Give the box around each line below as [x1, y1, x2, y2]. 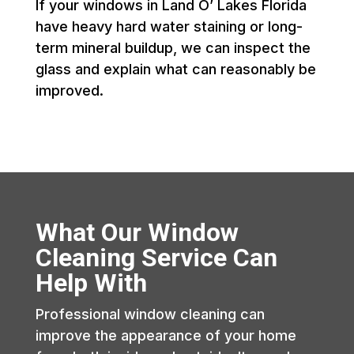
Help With [35, 267, 147, 298]
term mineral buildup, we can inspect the [35, 39, 311, 56]
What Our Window [35, 217, 239, 247]
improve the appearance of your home [35, 326, 296, 344]
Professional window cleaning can [35, 305, 265, 322]
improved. [35, 81, 104, 99]
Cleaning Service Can [35, 242, 277, 273]
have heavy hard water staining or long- [35, 17, 303, 35]
